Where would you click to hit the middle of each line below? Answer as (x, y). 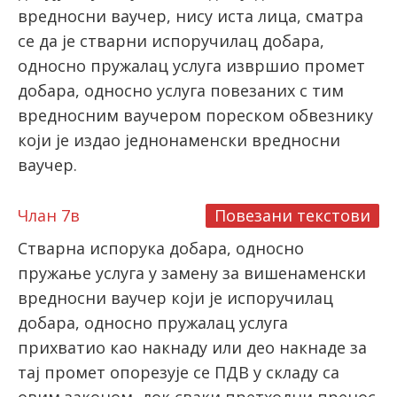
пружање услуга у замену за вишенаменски (192, 273)
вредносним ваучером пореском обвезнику (195, 116)
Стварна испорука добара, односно (161, 249)
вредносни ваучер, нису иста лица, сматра (191, 16)
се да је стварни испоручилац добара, (171, 41)
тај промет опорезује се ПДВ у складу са (179, 373)
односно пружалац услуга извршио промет (191, 66)
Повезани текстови (292, 216)
